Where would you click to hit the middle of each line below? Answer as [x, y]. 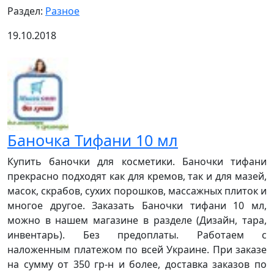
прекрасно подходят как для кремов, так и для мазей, [137, 176]
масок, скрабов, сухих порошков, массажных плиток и [137, 191]
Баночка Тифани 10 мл [93, 140]
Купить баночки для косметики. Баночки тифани [137, 161]
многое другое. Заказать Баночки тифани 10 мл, [137, 205]
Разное [62, 11]
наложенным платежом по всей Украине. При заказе [137, 249]
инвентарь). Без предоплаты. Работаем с [137, 235]
